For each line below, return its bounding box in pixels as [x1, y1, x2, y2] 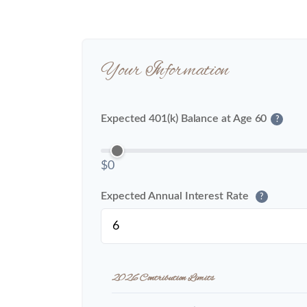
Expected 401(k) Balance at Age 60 [101, 113, 267, 125]
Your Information [101, 58, 230, 84]
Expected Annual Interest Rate [101, 191, 251, 202]
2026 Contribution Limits [112, 271, 214, 285]
